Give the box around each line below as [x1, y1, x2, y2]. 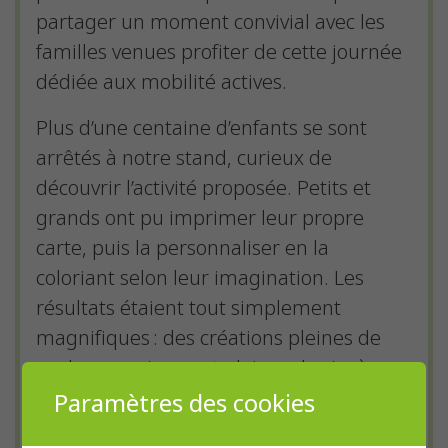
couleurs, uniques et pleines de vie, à [36, 354, 368, 383]
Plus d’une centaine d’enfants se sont [36, 114, 367, 143]
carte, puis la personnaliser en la [36, 234, 329, 263]
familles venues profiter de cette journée [36, 38, 402, 67]
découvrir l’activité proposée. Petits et [36, 174, 371, 203]
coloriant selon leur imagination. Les [36, 264, 364, 293]
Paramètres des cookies [54, 386, 316, 421]
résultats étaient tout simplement [36, 294, 341, 323]
